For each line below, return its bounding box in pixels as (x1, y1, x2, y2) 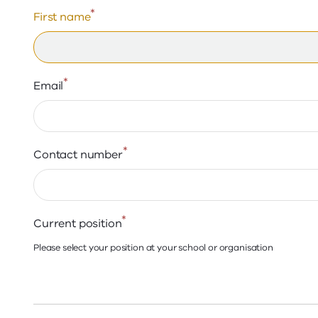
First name (33, 9, 91, 25)
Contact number (33, 147, 123, 163)
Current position (33, 216, 122, 231)
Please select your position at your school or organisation (33, 241, 273, 253)
